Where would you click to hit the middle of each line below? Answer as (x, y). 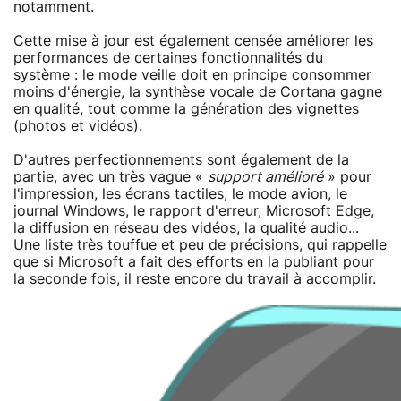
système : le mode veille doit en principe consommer (192, 75)
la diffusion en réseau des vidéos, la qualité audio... (186, 228)
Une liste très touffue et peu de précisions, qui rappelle (200, 245)
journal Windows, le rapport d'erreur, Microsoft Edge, (194, 211)
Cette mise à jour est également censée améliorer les (193, 41)
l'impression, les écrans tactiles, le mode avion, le (180, 194)
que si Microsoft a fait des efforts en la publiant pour (194, 262)
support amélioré (265, 177)
